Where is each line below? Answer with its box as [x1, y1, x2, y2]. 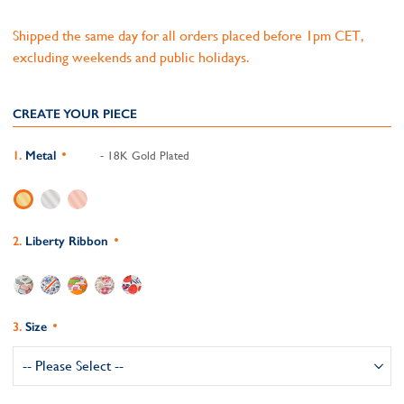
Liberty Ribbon [25, 234, 108, 249]
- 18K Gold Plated [96, 149, 189, 162]
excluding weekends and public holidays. [13, 49, 250, 66]
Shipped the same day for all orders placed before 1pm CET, [13, 27, 364, 44]
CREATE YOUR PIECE [13, 106, 137, 122]
